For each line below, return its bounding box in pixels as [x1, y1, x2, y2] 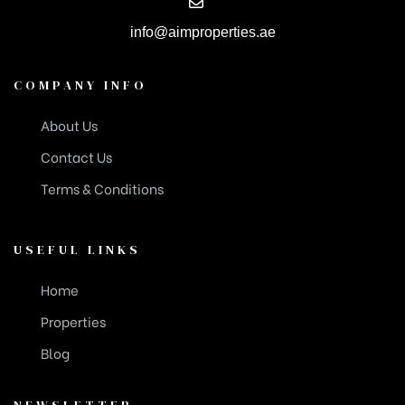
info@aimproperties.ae [129, 24, 276, 40]
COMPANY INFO [14, 75, 147, 94]
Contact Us [41, 146, 112, 166]
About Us [41, 114, 98, 135]
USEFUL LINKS [14, 240, 141, 259]
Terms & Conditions [41, 177, 164, 198]
